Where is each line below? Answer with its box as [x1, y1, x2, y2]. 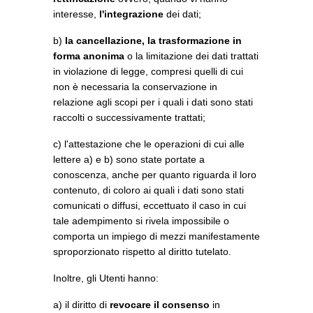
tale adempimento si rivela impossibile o [53, 215, 229, 226]
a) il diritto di [53, 299, 110, 310]
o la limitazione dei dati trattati [124, 50, 259, 61]
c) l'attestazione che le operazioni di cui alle [53, 138, 245, 150]
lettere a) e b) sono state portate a [53, 154, 205, 165]
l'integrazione [99, 8, 163, 20]
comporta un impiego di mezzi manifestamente [53, 231, 260, 242]
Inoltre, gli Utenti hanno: [53, 272, 159, 284]
